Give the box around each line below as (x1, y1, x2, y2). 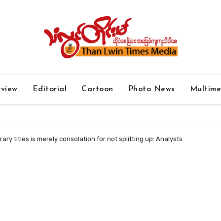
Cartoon (81, 85, 113, 93)
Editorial (32, 85, 67, 93)
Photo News (128, 85, 175, 93)
